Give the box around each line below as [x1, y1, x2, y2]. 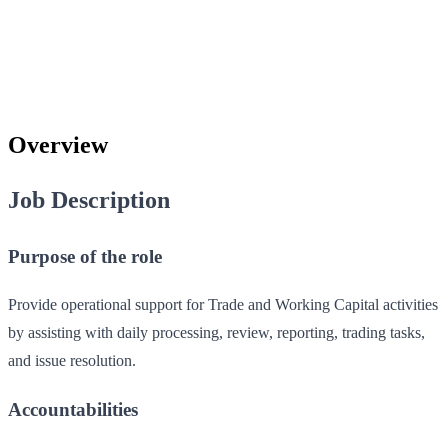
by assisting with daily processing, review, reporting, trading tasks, [8, 324, 425, 342]
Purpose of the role [8, 245, 162, 267]
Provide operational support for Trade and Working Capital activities [8, 296, 438, 314]
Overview [8, 131, 108, 158]
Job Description [8, 186, 170, 213]
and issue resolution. [8, 352, 136, 370]
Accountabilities [8, 399, 138, 421]
